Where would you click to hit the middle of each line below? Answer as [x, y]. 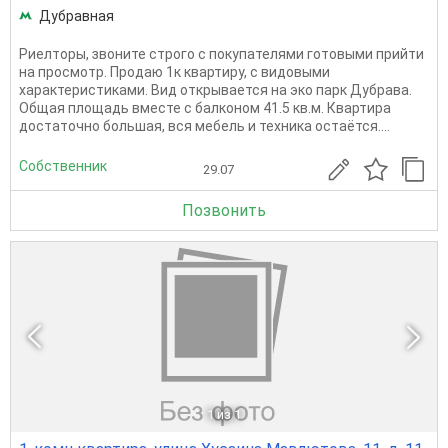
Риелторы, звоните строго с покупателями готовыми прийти [221, 54]
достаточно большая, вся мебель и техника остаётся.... [204, 126]
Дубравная [76, 16]
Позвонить [224, 211]
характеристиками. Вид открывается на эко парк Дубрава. [215, 90]
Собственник [63, 165]
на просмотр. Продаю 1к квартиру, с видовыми [174, 72]
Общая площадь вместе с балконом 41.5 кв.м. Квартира [205, 108]
